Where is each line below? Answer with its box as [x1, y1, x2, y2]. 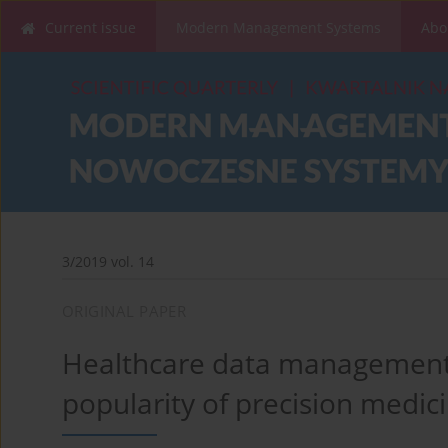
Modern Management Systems [176, 18, 381, 37]
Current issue [45, 18, 136, 37]
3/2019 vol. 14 [62, 252, 154, 272]
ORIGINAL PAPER [62, 301, 187, 322]
